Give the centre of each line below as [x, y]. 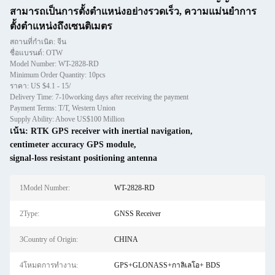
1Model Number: [45, 188]
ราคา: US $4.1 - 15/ [40, 86]
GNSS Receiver [137, 214]
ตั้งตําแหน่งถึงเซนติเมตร [61, 26]
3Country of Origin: [49, 239]
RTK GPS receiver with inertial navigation [110, 131]
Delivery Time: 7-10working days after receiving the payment [99, 97]
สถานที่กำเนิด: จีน [38, 42]
